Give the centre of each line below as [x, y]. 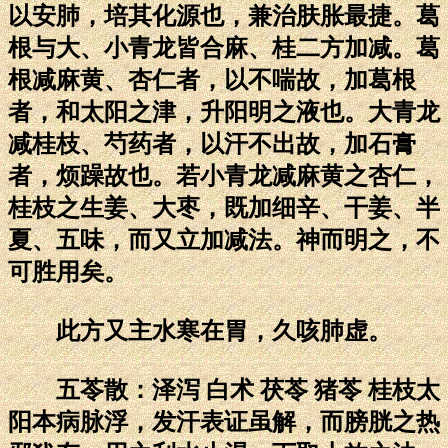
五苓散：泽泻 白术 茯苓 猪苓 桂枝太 [224, 389]
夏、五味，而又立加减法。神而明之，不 [224, 239]
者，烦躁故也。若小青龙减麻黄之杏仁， [224, 175]
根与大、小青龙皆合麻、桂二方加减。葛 [224, 47]
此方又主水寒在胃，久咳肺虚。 [200, 330]
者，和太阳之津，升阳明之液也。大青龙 [224, 111]
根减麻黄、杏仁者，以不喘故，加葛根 [212, 79]
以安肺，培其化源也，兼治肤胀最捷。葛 [224, 15]
